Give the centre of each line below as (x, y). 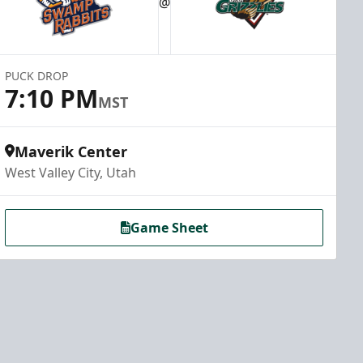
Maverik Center (71, 152)
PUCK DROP (37, 76)
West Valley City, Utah (71, 173)
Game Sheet (169, 228)
